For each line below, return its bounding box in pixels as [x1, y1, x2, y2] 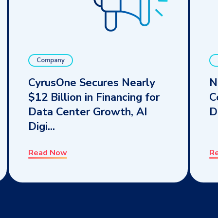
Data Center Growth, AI [28, 104, 147, 119]
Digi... [28, 119, 55, 134]
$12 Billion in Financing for [28, 90, 160, 105]
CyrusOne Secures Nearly [28, 75, 155, 90]
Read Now [28, 147, 67, 158]
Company [36, 55, 65, 65]
